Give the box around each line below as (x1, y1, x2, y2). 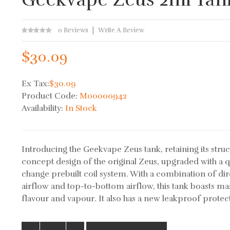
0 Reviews (58, 26, 89, 34)
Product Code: (22, 91, 80, 101)
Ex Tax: (22, 79, 50, 89)
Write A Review (98, 26, 145, 34)
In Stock (65, 103, 98, 113)
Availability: (22, 103, 66, 113)
